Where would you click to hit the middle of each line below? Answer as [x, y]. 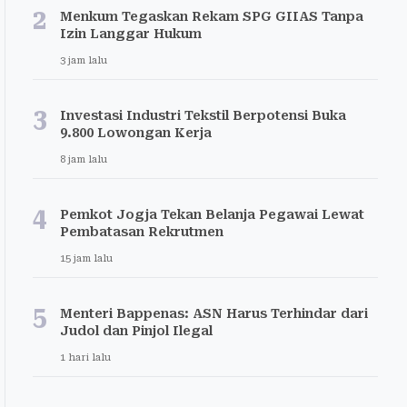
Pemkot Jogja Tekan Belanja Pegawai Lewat [212, 214]
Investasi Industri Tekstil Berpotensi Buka [203, 115]
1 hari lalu [85, 357]
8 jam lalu [84, 159]
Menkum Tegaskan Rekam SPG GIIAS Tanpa [212, 16]
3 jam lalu [84, 60]
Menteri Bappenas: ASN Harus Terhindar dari [214, 313]
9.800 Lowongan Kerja [136, 133]
